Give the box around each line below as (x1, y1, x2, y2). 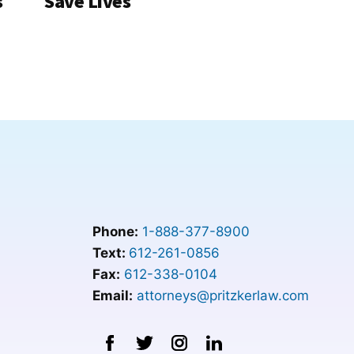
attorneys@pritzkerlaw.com (136, 288, 309, 304)
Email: (92, 288, 133, 304)
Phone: (92, 224, 138, 240)
